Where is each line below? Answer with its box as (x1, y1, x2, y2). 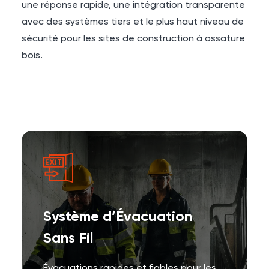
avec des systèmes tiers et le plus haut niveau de (22, 17, 244, 27)
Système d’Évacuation (43, 210, 192, 224)
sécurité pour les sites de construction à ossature (22, 34, 245, 44)
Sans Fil (43, 231, 94, 246)
